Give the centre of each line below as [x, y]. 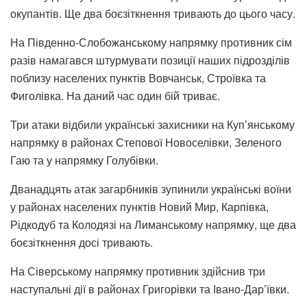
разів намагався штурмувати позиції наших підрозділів [150, 60]
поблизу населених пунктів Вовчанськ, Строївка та [138, 77]
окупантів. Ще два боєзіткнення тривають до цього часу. [153, 13]
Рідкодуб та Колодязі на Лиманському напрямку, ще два [153, 224]
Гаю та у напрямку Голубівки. [84, 160]
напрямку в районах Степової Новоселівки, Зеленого [146, 142]
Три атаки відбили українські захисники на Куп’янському [152, 124]
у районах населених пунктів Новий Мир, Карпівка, [139, 206]
